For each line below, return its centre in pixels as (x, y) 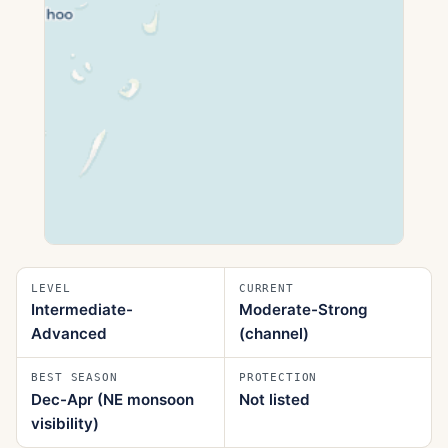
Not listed (274, 399)
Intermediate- (82, 309)
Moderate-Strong (303, 309)
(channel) (273, 333)
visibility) (65, 423)
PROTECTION (278, 377)
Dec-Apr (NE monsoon (113, 399)
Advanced (69, 333)
